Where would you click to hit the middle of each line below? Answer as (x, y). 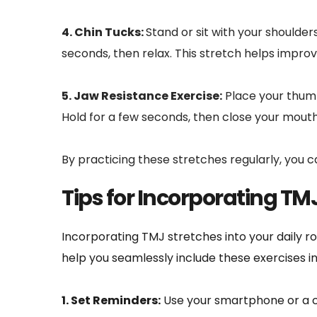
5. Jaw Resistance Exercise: (142, 96)
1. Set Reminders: (111, 300)
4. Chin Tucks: (104, 32)
